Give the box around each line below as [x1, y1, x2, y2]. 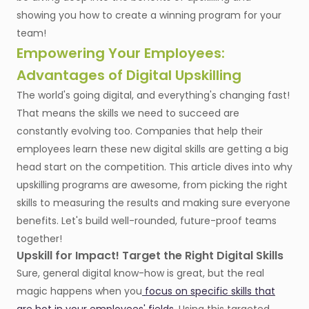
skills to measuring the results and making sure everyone [17, 196, 290, 210]
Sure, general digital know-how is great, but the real [17, 266, 264, 281]
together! [17, 232, 62, 246]
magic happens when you [17, 284, 142, 299]
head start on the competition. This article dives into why [17, 160, 292, 175]
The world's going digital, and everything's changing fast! [17, 88, 290, 103]
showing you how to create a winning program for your [17, 8, 281, 23]
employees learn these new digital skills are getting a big [17, 142, 288, 157]
